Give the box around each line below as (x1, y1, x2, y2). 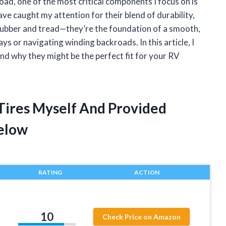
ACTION (134, 168, 159, 177)
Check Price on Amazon (102, 212, 181, 221)
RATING (38, 168, 62, 177)
